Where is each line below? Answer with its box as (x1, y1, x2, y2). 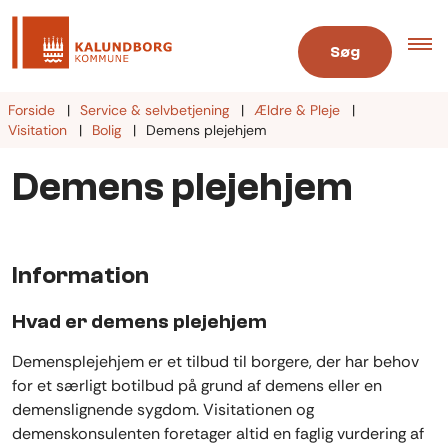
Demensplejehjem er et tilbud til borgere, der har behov (12, 350, 419, 372)
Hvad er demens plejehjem (12, 310, 267, 334)
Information (12, 262, 149, 290)
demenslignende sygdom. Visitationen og (12, 398, 314, 420)
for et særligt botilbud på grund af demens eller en (12, 374, 382, 396)
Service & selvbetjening (80, 100, 229, 119)
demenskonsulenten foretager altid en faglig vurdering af (12, 422, 424, 444)
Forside (8, 100, 55, 119)
